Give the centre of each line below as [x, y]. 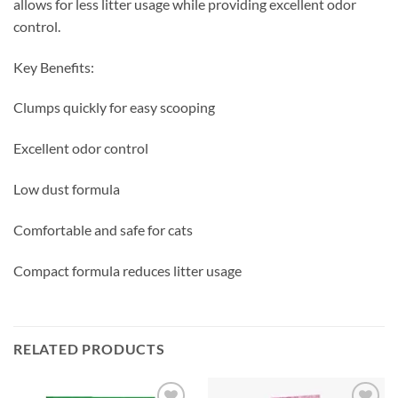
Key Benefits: [54, 67]
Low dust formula [67, 188]
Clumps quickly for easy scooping [114, 107]
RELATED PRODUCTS [89, 349]
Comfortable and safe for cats [103, 229]
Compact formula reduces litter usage [127, 270]
